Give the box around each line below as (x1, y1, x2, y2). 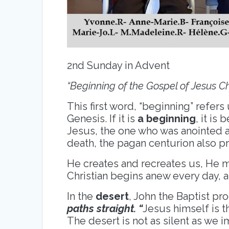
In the (67, 190, 96, 202)
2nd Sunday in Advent (67, 59, 170, 72)
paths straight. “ (67, 202, 143, 215)
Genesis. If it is (67, 112, 138, 125)
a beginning (138, 112, 196, 125)
